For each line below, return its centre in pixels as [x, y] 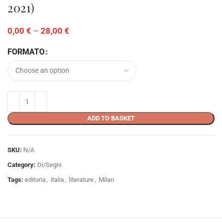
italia [57, 179]
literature [81, 179]
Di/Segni [49, 165]
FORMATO [26, 52]
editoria [35, 179]
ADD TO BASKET [111, 118]
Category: [22, 165]
